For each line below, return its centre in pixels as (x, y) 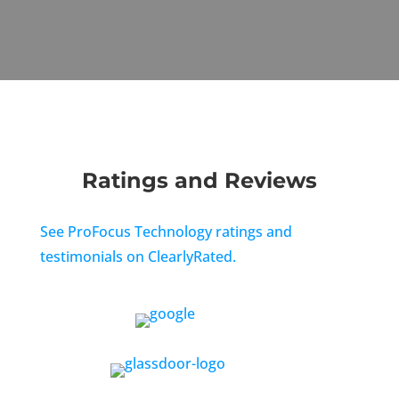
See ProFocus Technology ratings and (166, 232)
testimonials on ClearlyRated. (138, 256)
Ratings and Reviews (199, 180)
